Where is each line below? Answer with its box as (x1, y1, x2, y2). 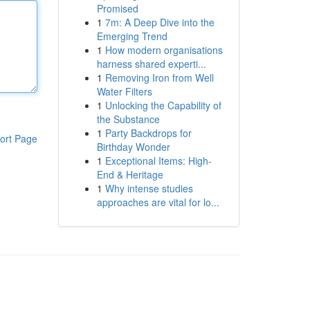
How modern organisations (104, 43, 223, 57)
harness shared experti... (96, 57, 206, 71)
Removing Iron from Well (104, 71, 214, 84)
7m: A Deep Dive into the (104, 15, 215, 29)
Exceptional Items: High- (104, 154, 212, 167)
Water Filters (96, 84, 152, 98)
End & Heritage (96, 167, 163, 181)
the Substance (96, 112, 160, 126)
